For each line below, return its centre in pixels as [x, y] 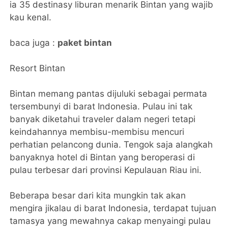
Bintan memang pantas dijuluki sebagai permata [109, 94]
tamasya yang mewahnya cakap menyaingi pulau [110, 221]
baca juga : [34, 43]
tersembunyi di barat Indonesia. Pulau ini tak [101, 107]
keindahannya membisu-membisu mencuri [97, 132]
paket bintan [85, 43]
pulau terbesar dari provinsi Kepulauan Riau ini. [106, 170]
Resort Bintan [38, 68]
